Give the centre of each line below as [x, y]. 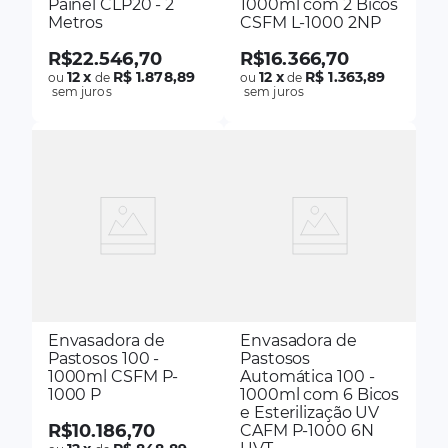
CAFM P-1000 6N [307, 430]
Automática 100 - [307, 376]
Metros [75, 22]
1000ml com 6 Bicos [320, 394]
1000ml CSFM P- [113, 376]
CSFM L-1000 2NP [310, 22]
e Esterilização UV [310, 412]
